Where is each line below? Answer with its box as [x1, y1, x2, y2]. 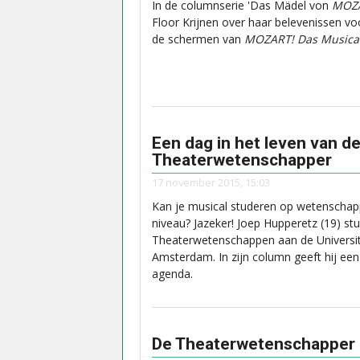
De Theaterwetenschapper [152, 333, 355, 354]
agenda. [152, 266, 193, 282]
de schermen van [152, 31, 244, 47]
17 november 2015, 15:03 [152, 175, 270, 190]
